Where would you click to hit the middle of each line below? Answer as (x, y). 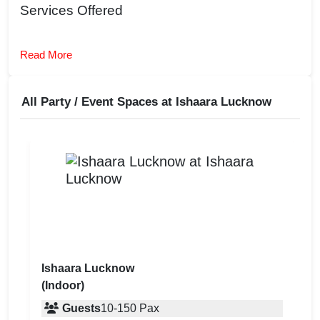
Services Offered (71, 11)
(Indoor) (63, 286)
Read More (46, 55)
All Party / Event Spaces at (99, 102)
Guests (81, 309)
